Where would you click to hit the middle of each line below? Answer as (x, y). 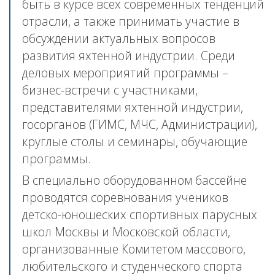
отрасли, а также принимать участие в (131, 21)
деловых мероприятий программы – (126, 72)
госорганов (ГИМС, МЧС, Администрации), (140, 124)
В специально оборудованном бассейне (135, 180)
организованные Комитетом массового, (134, 249)
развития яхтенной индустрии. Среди (129, 55)
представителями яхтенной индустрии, (133, 107)
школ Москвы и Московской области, (126, 232)
